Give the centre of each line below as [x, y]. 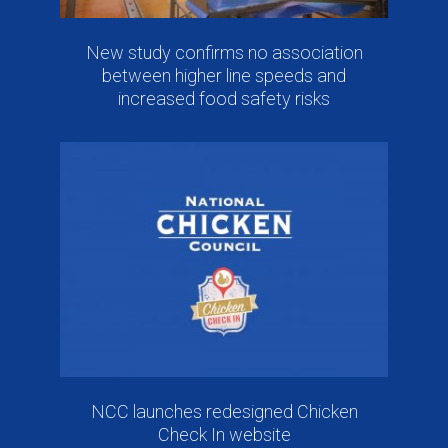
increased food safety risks [224, 99]
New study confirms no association [224, 53]
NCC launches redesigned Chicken [224, 411]
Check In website [224, 434]
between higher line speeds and [224, 76]
